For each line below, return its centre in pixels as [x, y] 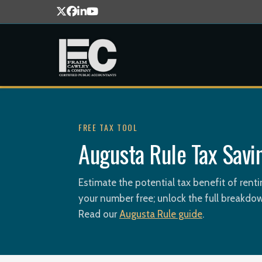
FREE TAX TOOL [108, 127]
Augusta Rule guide [161, 214]
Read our [99, 214]
